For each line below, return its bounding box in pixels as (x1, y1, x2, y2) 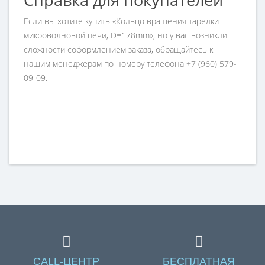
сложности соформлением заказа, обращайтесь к (24, 44, 213, 55)
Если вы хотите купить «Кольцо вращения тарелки (24, 15, 219, 27)
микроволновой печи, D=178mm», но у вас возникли (24, 30, 227, 41)
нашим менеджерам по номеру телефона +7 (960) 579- (24, 58, 237, 69)
